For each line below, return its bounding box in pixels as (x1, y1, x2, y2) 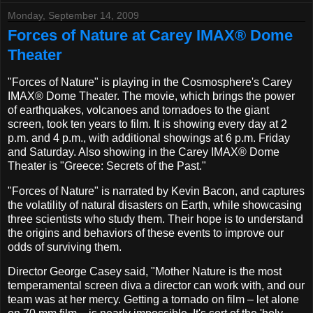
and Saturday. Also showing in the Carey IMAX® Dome (8, 145, 279, 158)
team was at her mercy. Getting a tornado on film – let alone (8, 293, 299, 306)
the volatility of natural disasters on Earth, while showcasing (8, 198, 302, 211)
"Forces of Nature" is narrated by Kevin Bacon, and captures (8, 184, 305, 197)
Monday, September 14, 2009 (8, 9, 139, 21)
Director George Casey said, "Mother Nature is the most (8, 265, 282, 278)
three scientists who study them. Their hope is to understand (8, 212, 303, 225)
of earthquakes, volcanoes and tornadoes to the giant (8, 103, 269, 116)
